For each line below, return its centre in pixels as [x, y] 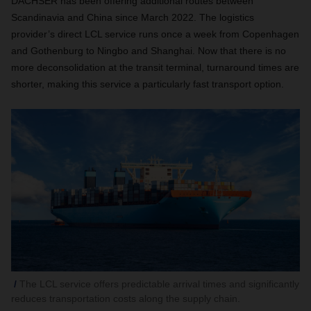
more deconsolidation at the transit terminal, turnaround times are [155, 67]
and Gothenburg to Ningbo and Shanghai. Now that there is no [149, 51]
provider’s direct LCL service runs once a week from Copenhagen [155, 34]
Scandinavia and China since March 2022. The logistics [133, 17]
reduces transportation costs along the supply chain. [126, 299]
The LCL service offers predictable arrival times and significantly [159, 284]
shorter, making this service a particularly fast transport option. [148, 84]
